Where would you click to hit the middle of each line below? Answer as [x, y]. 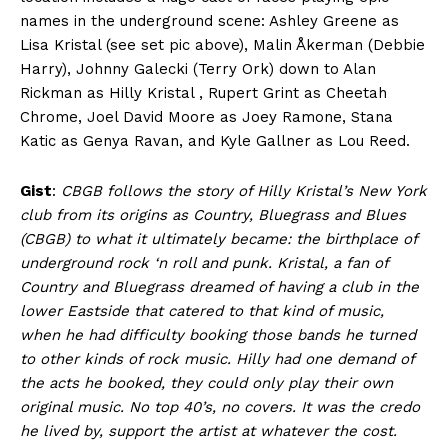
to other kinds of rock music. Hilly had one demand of [217, 359]
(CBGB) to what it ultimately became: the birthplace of [218, 239]
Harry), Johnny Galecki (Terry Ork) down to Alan [198, 69]
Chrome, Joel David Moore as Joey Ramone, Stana [206, 117]
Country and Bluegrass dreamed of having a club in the [219, 287]
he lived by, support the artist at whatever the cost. [208, 431]
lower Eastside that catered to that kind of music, [202, 311]
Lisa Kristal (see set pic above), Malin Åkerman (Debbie [222, 45]
